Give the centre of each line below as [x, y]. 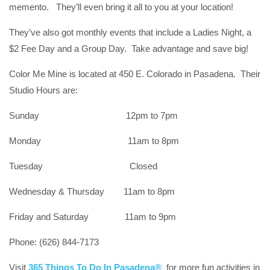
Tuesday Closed [83, 166]
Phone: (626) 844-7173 [54, 242]
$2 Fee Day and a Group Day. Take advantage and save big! [129, 49]
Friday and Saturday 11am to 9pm [93, 217]
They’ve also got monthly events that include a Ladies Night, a [130, 33]
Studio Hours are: [43, 90]
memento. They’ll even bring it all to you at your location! [121, 7]
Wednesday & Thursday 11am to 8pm [92, 192]
